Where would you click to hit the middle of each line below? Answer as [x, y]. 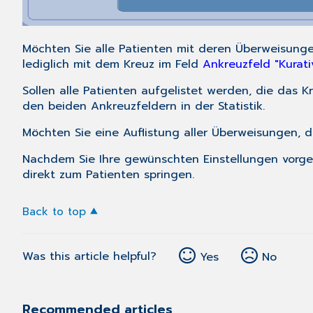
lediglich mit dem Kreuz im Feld [112, 65]
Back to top [54, 212]
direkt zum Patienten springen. [108, 175]
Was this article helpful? [89, 257]
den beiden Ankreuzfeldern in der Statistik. [144, 107]
